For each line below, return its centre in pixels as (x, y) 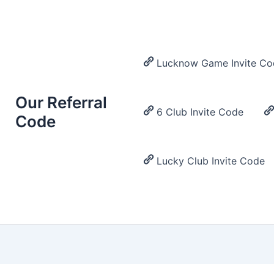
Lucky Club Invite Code (211, 161)
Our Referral (61, 103)
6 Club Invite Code (200, 112)
